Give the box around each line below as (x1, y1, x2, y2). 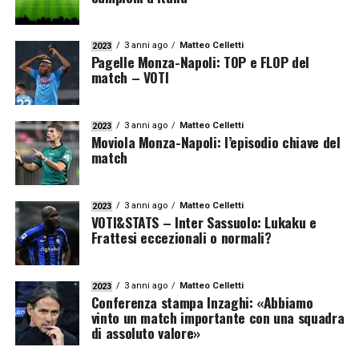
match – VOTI (91, 67, 169, 87)
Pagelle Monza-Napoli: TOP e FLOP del (91, 51, 309, 72)
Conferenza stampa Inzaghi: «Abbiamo (91, 292, 313, 313)
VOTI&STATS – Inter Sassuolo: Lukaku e (91, 212, 317, 232)
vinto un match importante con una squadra (91, 307, 345, 328)
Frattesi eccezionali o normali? (91, 227, 272, 248)
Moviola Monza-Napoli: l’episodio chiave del (91, 131, 341, 152)
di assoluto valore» (91, 322, 200, 343)
